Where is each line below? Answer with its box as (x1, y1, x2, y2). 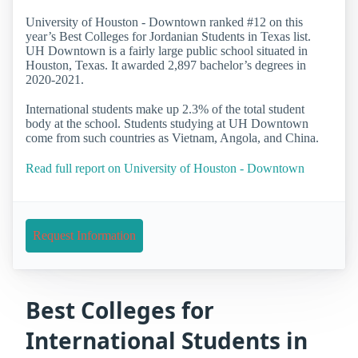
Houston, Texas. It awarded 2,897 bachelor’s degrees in (26, 58, 306, 73)
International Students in (26, 324, 308, 356)
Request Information (33, 228, 136, 242)
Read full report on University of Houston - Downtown (26, 161, 304, 175)
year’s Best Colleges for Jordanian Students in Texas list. (26, 30, 311, 44)
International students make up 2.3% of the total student (26, 102, 304, 117)
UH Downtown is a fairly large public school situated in (26, 44, 308, 58)
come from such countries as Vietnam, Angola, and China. (26, 131, 319, 145)
